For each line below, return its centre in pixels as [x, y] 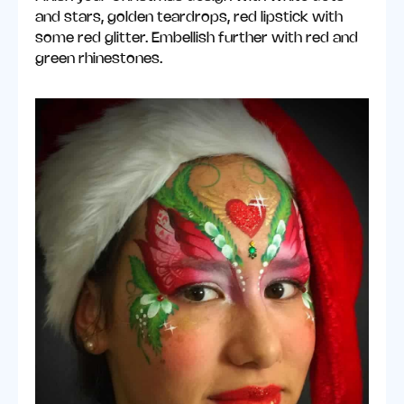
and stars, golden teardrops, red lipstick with [189, 18]
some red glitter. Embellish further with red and [197, 39]
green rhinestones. [99, 60]
